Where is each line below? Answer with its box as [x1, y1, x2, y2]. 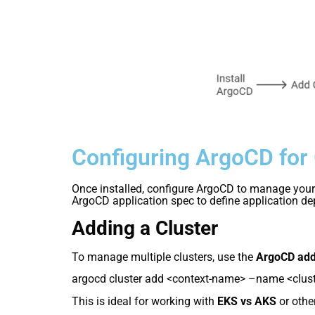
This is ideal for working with [72, 294, 217, 308]
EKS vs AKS [217, 294, 276, 308]
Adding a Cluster [72, 217, 218, 240]
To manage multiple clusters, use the [72, 250, 256, 264]
